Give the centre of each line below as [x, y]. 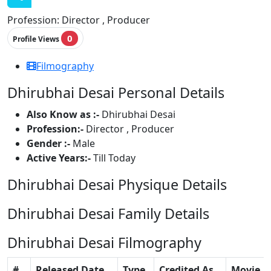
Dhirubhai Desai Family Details [108, 214]
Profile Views [37, 39]
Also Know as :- [64, 115]
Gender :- [50, 144]
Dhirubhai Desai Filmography [104, 243]
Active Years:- [60, 158]
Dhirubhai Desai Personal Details [116, 93]
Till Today [114, 158]
